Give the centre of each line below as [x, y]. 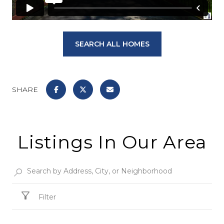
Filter [47, 197]
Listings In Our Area [112, 142]
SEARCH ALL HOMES [112, 44]
